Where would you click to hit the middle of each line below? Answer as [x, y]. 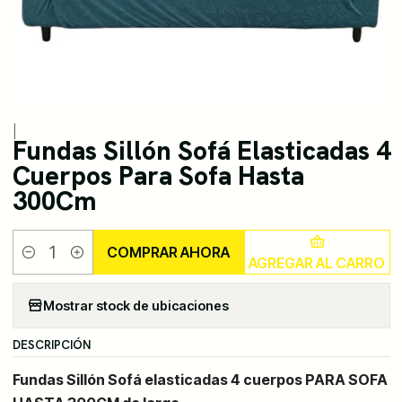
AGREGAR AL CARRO [317, 263]
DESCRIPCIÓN [51, 345]
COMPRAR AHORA [169, 253]
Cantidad [39, 262]
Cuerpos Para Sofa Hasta [158, 176]
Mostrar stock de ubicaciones [135, 305]
